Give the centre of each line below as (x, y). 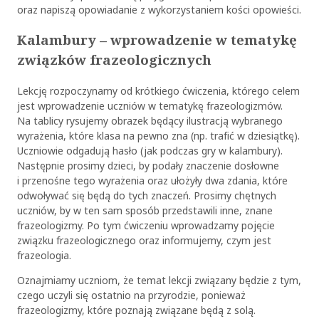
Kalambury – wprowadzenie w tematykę (157, 40)
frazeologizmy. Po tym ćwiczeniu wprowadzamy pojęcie (146, 226)
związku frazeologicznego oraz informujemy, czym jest (144, 241)
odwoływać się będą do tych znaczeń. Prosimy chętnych (146, 196)
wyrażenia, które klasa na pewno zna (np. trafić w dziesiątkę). (158, 136)
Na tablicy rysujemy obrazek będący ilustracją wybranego (150, 121)
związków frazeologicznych (114, 60)
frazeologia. (44, 256)
